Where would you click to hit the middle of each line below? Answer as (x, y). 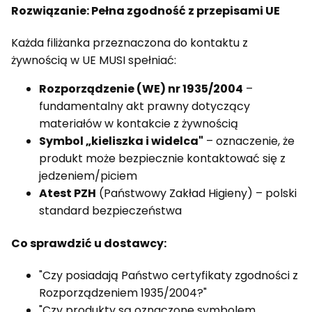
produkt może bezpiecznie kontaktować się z (162, 159)
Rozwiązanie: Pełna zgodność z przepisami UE (146, 11)
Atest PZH (68, 194)
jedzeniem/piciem (88, 176)
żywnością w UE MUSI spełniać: (94, 61)
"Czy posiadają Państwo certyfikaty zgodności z (169, 275)
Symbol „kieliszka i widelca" (121, 141)
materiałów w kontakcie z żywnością (139, 124)
